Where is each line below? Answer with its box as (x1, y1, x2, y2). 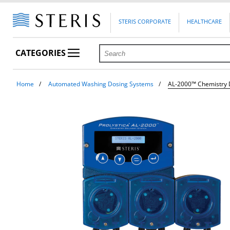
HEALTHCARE (187, 17, 222, 26)
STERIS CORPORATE (119, 17, 171, 26)
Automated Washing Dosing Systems (48, 80, 154, 88)
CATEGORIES (15, 47, 68, 59)
